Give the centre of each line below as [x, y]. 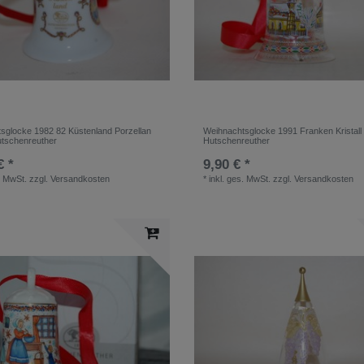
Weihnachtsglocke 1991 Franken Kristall [283, 131]
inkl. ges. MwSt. [240, 179]
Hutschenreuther [237, 141]
